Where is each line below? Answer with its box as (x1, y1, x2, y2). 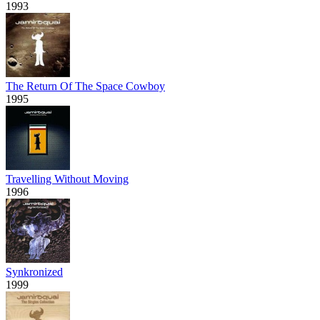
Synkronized (6, 265, 63, 278)
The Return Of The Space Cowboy (6, 79, 165, 92)
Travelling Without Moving (6, 172, 129, 185)
